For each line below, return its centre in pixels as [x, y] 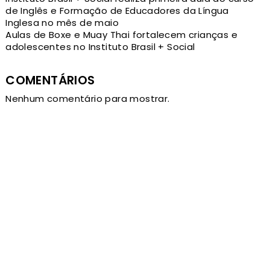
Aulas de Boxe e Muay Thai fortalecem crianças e [122, 35]
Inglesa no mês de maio [62, 23]
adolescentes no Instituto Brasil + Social [100, 47]
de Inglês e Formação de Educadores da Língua [117, 11]
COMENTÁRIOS [50, 80]
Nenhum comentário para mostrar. [88, 99]
